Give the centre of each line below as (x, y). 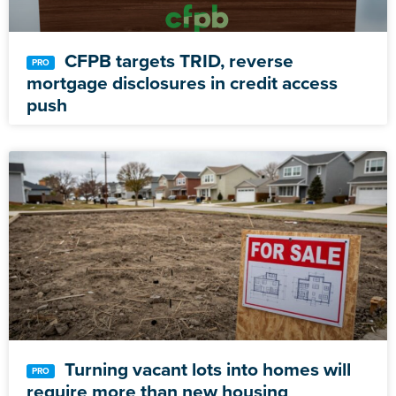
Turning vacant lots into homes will (206, 369)
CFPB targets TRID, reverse (177, 61)
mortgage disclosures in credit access (182, 83)
